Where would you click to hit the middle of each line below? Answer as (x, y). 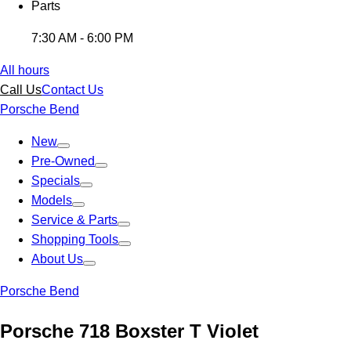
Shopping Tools (75, 239)
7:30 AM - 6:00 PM (82, 38)
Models (52, 200)
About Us (57, 259)
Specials (56, 181)
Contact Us (72, 90)
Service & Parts (74, 220)
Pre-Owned (63, 161)
